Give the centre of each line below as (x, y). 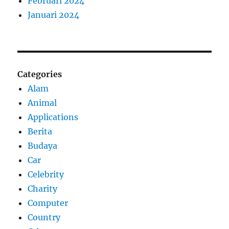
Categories (40, 74)
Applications (53, 117)
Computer (48, 203)
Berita (40, 131)
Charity (43, 188)
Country (44, 217)
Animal (42, 102)
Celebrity (46, 174)
